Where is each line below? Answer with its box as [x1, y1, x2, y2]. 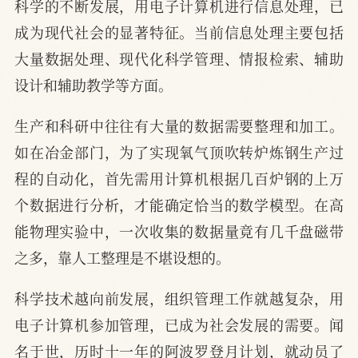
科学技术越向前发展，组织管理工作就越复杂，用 [14, 288, 344, 309]
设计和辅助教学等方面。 [14, 74, 173, 96]
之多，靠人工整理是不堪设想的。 [14, 247, 230, 268]
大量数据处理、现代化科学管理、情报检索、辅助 [14, 48, 344, 70]
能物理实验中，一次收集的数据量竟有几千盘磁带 [14, 221, 344, 242]
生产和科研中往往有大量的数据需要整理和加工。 [14, 115, 344, 137]
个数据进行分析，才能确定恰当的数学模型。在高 [14, 194, 344, 216]
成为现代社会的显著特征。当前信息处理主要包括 [14, 22, 344, 43]
